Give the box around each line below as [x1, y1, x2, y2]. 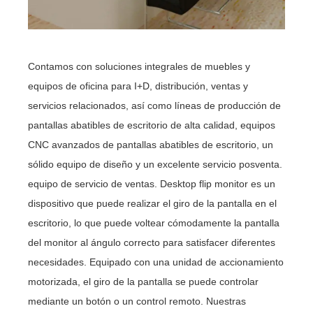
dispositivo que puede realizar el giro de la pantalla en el [28, 197, 277, 209]
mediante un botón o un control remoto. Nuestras [28, 295, 247, 307]
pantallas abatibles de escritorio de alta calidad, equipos [28, 119, 276, 131]
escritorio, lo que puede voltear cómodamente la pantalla [28, 217, 280, 228]
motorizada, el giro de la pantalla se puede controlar [28, 275, 259, 287]
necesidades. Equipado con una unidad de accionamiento [28, 256, 284, 268]
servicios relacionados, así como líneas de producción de [28, 99, 282, 111]
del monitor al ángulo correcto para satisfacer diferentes [28, 236, 276, 248]
